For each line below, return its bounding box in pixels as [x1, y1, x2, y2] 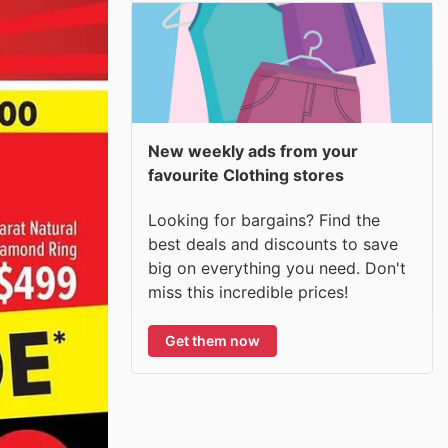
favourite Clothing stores [148, 165, 344, 185]
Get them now [165, 331, 260, 349]
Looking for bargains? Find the [148, 209, 380, 230]
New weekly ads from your [148, 141, 358, 161]
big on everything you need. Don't [148, 257, 406, 278]
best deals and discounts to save [148, 233, 398, 254]
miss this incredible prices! [148, 281, 348, 302]
